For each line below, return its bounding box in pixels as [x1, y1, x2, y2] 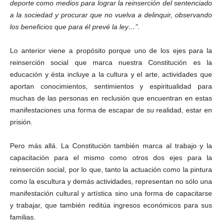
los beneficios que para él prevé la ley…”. [10, 23, 140, 31]
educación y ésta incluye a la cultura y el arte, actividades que [10, 70, 212, 78]
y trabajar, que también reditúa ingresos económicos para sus [10, 201, 212, 209]
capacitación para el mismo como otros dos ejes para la [10, 154, 212, 162]
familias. [10, 213, 36, 221]
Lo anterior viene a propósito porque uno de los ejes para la [10, 47, 212, 55]
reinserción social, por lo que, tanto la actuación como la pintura [10, 166, 212, 173]
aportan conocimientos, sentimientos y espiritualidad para [10, 82, 212, 90]
